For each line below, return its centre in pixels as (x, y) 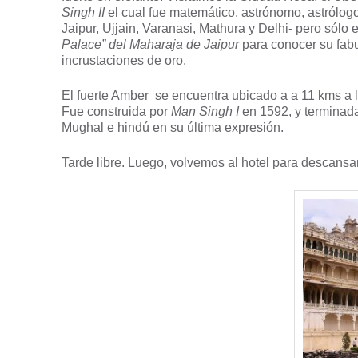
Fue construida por (117, 111)
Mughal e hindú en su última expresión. (173, 127)
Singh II (84, 12)
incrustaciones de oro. (124, 60)
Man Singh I (205, 111)
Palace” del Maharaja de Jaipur (151, 44)
